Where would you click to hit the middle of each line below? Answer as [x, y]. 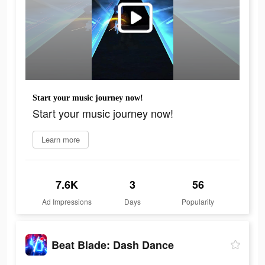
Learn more [61, 140]
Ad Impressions [67, 202]
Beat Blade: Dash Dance [113, 245]
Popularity [198, 202]
